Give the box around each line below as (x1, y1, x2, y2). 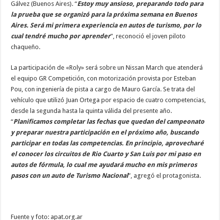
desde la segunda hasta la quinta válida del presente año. (11, 107, 172, 115)
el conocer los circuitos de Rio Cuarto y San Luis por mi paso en (11, 150, 201, 158)
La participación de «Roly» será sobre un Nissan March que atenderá (11, 64, 203, 72)
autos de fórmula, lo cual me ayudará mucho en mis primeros (11, 161, 197, 169)
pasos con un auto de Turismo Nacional (11, 172, 129, 180)
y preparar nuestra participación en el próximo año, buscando (11, 129, 199, 137)
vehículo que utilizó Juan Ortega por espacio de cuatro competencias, (11, 96, 206, 104)
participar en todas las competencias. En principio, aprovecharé (11, 139, 204, 147)
